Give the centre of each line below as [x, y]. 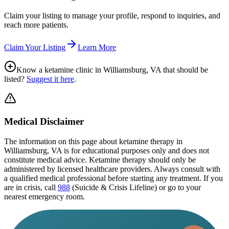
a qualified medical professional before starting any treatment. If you [113, 178]
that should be [185, 70]
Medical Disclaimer [44, 121]
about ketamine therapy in [140, 141]
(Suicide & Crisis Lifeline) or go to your [136, 187]
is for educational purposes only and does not [135, 150]
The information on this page [51, 141]
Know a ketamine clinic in [60, 70]
